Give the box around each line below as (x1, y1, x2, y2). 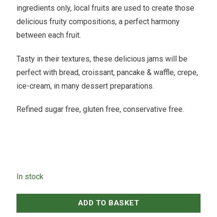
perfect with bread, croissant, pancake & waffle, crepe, (16, 67, 198, 77)
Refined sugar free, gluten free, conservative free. (16, 105, 184, 114)
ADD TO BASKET (77, 198, 139, 207)
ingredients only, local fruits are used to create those (16, 3, 194, 13)
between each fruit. (16, 30, 81, 40)
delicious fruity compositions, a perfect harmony (16, 16, 180, 26)
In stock (16, 171, 44, 181)
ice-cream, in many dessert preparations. (16, 81, 154, 91)
